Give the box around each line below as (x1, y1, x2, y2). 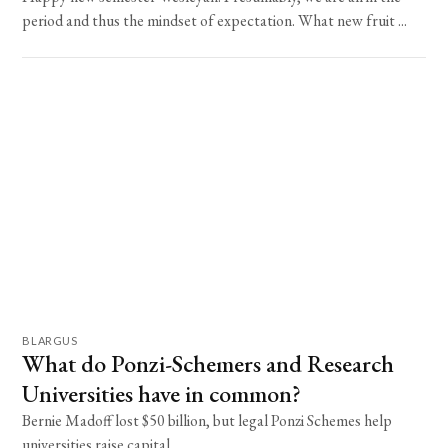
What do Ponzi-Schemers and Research (22, 347, 395, 379)
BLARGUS (22, 333, 78, 347)
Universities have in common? (22, 377, 302, 409)
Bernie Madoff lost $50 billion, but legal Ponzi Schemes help (22, 409, 393, 431)
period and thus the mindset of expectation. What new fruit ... (22, 9, 408, 31)
